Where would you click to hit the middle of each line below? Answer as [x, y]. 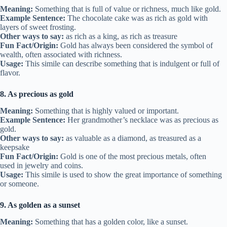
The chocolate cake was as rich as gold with [137, 18]
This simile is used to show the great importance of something [123, 175]
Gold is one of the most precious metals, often [132, 157]
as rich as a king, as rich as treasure [121, 36]
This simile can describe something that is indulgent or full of [121, 64]
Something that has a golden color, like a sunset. [110, 221]
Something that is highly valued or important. [106, 111]
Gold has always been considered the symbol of [136, 46]
